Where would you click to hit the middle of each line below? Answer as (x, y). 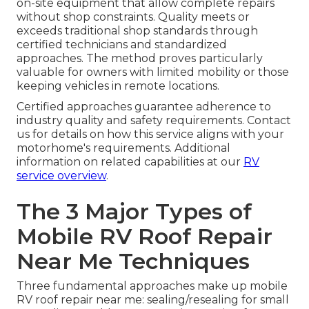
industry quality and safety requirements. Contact (154, 121)
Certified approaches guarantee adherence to (144, 107)
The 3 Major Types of (134, 212)
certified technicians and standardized (122, 45)
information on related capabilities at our (130, 162)
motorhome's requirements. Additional (123, 148)
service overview (61, 176)
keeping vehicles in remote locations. (118, 86)
